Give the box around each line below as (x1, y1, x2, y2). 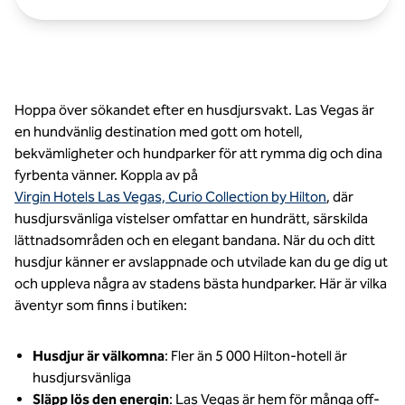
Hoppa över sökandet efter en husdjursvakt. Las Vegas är (14, 101, 374, 118)
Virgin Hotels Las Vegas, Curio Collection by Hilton (14, 188, 326, 205)
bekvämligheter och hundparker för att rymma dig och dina (14, 145, 382, 162)
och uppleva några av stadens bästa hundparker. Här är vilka (14, 275, 387, 292)
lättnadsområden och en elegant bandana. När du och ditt (14, 231, 375, 249)
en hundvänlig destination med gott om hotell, (14, 123, 303, 140)
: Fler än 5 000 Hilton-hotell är (165, 347, 347, 364)
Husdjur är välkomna (33, 347, 165, 364)
